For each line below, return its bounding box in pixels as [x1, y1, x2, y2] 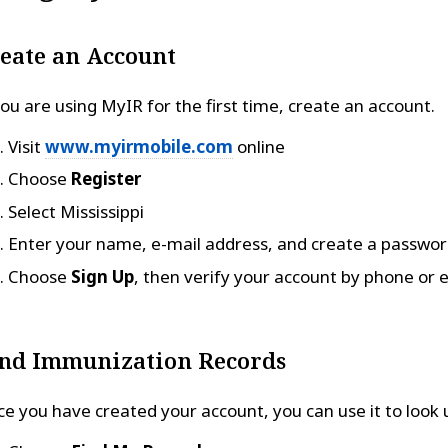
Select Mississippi [8, 199, 144, 223]
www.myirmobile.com [45, 134, 233, 158]
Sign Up [71, 264, 134, 288]
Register [71, 167, 141, 190]
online [233, 134, 285, 158]
